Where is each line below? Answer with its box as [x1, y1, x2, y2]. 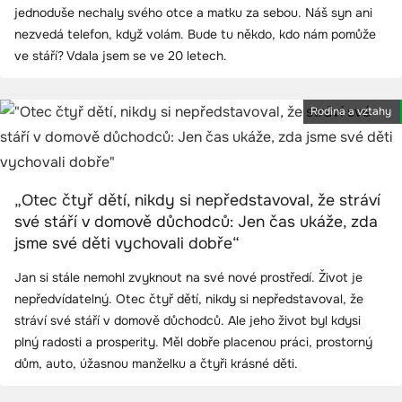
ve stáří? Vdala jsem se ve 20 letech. [14, 48, 227, 65]
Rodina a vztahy [310, 104, 391, 119]
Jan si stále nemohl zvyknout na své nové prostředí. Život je [14, 269, 363, 286]
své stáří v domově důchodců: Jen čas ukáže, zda [14, 212, 378, 232]
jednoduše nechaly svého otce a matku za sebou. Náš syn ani [14, 4, 372, 22]
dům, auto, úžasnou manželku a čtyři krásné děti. [14, 355, 298, 372]
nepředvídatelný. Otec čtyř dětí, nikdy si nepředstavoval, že [14, 291, 363, 308]
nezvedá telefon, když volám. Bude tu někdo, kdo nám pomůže [14, 26, 376, 43]
